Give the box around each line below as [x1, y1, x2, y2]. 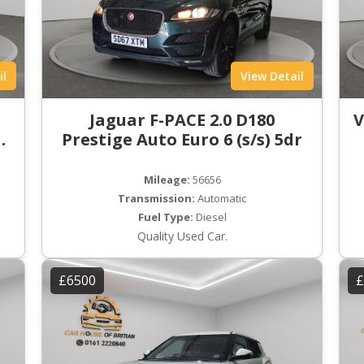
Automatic [195, 191, 246, 206]
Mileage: [143, 172, 190, 188]
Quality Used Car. [136, 228, 227, 245]
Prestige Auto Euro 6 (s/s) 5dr [62, 128, 302, 151]
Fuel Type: [137, 210, 193, 225]
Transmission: [118, 191, 195, 206]
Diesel [193, 210, 227, 225]
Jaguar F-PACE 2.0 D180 [89, 109, 275, 132]
